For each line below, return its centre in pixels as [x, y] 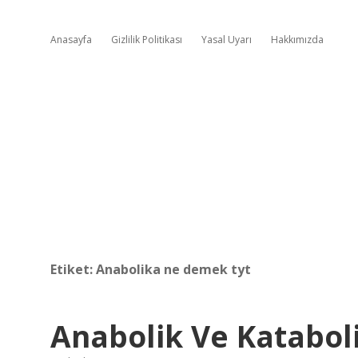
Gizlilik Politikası [147, 40]
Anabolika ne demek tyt [173, 269]
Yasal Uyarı [227, 40]
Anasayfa [71, 40]
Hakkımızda [297, 40]
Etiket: [73, 269]
